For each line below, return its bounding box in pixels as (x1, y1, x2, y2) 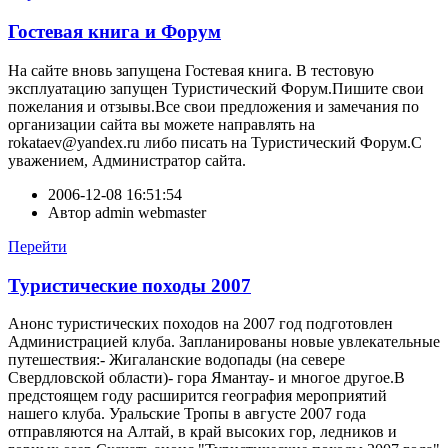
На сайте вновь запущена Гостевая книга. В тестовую (8, 61, 374, 79)
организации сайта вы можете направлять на (8, 115, 315, 133)
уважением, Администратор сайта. (8, 151, 246, 169)
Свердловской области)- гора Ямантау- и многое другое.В (8, 369, 405, 387)
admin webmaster (95, 203, 206, 221)
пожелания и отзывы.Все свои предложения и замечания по (8, 97, 419, 115)
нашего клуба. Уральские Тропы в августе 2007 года (8, 405, 366, 423)
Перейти (8, 237, 67, 255)
